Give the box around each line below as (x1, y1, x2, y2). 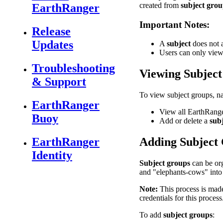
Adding (139, 135, 177, 148)
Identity (32, 148, 72, 162)
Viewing (139, 67, 181, 81)
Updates (32, 38, 73, 52)
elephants (156, 167, 186, 176)
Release (32, 25, 71, 38)
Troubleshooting (32, 62, 115, 75)
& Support (32, 75, 86, 88)
